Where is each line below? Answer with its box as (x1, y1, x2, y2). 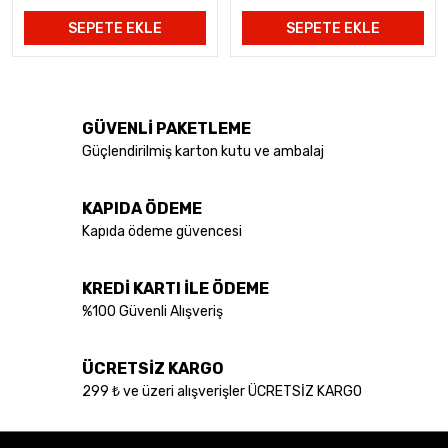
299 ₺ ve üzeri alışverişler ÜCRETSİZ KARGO (82, 382, 362, 400)
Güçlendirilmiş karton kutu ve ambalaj (82, 142, 324, 160)
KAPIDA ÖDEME (82, 198, 202, 218)
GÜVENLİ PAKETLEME (82, 118, 251, 138)
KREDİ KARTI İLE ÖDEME (82, 278, 269, 298)
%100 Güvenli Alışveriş (82, 302, 223, 320)
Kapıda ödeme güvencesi (82, 222, 242, 240)
